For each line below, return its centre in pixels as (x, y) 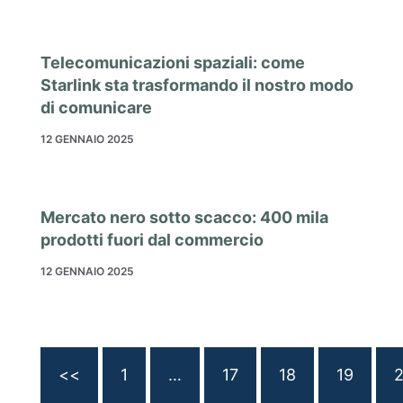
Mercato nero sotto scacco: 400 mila (184, 218)
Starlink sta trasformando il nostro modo (197, 85)
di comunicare (96, 108)
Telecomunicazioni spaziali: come (173, 63)
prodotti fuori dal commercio (152, 240)
